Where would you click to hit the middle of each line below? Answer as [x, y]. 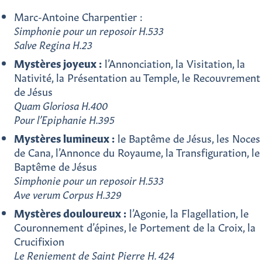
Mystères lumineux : [64, 138]
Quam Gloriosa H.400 [61, 106]
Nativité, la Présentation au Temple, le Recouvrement [137, 77]
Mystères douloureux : [70, 213]
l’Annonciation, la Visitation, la [173, 63]
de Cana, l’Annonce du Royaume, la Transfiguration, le [137, 152]
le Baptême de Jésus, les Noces [187, 138]
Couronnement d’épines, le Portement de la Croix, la [135, 227]
